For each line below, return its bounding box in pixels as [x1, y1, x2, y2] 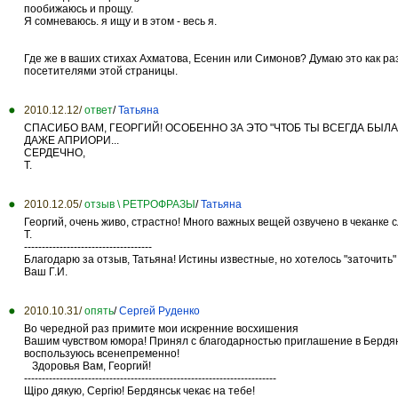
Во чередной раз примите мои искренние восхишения [24, 322, 298, 335]
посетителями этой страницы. [24, 64, 178, 77]
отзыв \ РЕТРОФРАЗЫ [84, 197, 195, 211]
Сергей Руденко [119, 304, 200, 317]
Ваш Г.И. [24, 265, 68, 278]
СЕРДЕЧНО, [24, 146, 85, 159]
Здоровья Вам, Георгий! [24, 359, 151, 372]
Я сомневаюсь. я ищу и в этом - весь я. [24, 14, 217, 28]
